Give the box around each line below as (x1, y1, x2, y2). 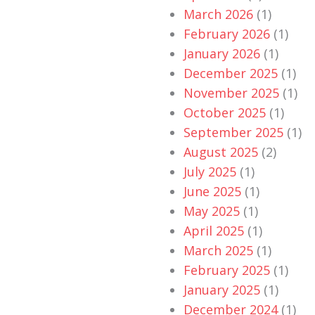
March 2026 (184, 6, 253, 23)
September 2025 (184, 124, 283, 141)
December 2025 (184, 65, 278, 82)
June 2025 (184, 183, 241, 200)
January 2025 (184, 281, 260, 299)
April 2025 (184, 222, 244, 240)
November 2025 (184, 84, 279, 102)
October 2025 (184, 104, 266, 122)
